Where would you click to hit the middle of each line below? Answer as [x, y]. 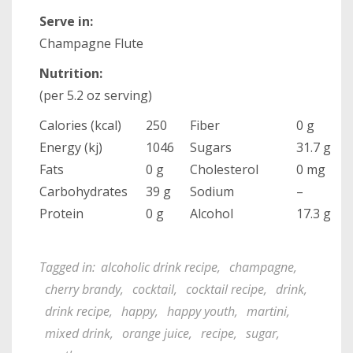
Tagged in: [67, 267]
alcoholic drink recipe [159, 267]
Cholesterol [224, 169]
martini [267, 311]
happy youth [201, 311]
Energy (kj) [71, 147]
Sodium [212, 191]
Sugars [211, 147]
